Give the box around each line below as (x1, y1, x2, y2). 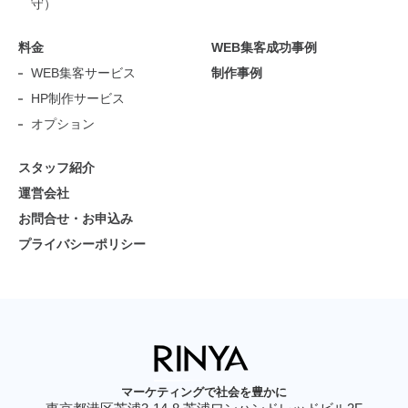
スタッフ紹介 (18, 160, 95, 175)
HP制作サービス (31, 91, 125, 106)
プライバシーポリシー (18, 237, 146, 251)
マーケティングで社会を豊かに (121, 385, 287, 399)
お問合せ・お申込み (18, 211, 133, 226)
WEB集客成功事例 (210, 40, 317, 55)
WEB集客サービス (31, 66, 136, 80)
